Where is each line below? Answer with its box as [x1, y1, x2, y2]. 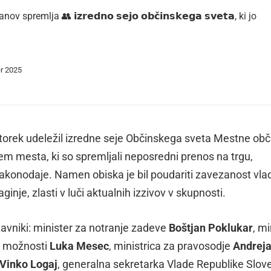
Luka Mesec [50, 240, 109, 252]
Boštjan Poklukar [169, 221, 253, 234]
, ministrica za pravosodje [109, 240, 233, 252]
